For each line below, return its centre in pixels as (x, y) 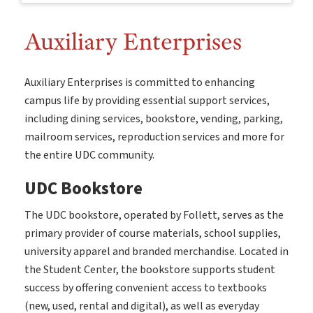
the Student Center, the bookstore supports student (150, 270)
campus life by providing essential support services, (147, 101)
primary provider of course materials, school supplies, (153, 233)
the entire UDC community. (89, 155)
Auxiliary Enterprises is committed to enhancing (140, 82)
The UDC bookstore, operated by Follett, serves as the (154, 215)
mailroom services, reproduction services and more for (154, 137)
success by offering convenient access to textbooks (146, 288)
